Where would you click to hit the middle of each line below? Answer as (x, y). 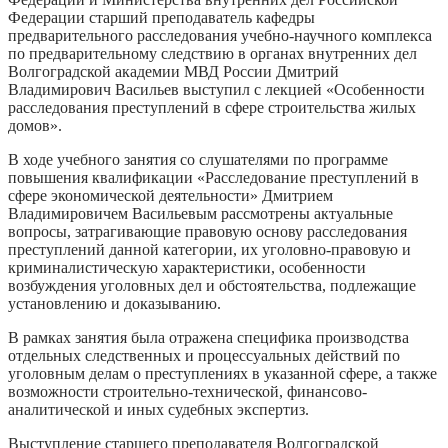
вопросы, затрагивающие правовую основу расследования (207, 231)
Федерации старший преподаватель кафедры (161, 17)
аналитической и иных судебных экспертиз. (158, 409)
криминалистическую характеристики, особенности (187, 267)
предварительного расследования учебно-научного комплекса (220, 35)
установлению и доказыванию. (114, 303)
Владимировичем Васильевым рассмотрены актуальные (200, 213)
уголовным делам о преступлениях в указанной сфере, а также (222, 373)
